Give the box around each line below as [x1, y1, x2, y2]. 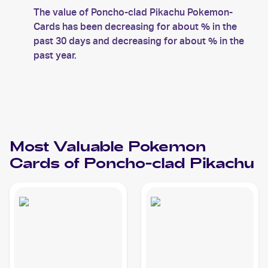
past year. [33, 50, 77, 61]
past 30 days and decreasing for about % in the [33, 35, 244, 47]
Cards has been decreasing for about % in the [33, 21, 237, 32]
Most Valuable [10, 136, 128, 159]
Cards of [10, 153, 84, 176]
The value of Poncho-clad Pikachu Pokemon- [33, 7, 233, 18]
